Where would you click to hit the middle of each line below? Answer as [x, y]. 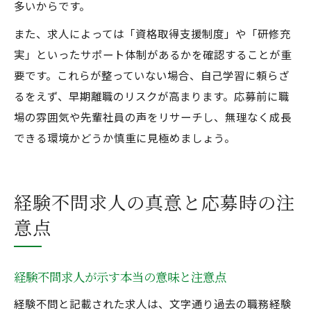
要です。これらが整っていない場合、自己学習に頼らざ [152, 75]
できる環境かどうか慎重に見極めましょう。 [125, 137]
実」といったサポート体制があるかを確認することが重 [153, 54]
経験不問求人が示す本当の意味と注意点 [120, 277]
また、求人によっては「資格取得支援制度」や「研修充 [152, 33]
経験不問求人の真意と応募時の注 [154, 202]
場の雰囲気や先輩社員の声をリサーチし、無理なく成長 [153, 117]
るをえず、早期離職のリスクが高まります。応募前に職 [152, 96]
